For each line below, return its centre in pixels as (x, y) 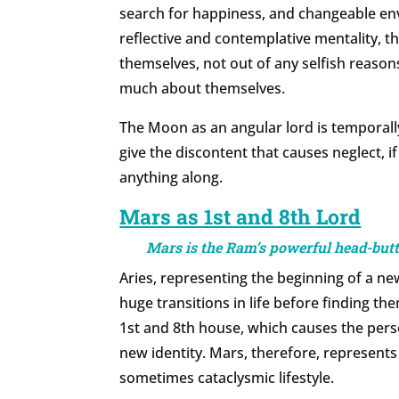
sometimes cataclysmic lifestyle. (227, 378)
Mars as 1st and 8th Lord (240, 217)
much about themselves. (203, 89)
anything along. (171, 178)
